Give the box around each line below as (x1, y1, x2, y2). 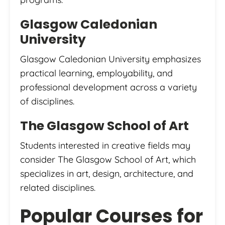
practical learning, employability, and (20, 67, 173, 79)
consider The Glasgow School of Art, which (20, 153, 196, 165)
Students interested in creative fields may (20, 139, 190, 151)
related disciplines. (20, 181, 95, 193)
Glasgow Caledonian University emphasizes (20, 53, 201, 65)
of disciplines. (20, 95, 74, 107)
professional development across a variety (20, 81, 197, 93)
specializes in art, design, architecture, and (20, 167, 193, 179)
